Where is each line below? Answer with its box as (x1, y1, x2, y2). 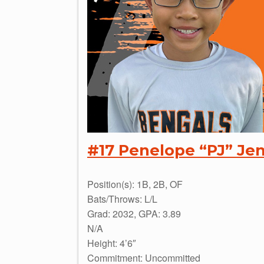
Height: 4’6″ (87, 236, 136, 250)
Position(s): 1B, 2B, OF (87, 177, 183, 192)
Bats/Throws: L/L (87, 192, 157, 206)
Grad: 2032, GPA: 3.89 (87, 207, 181, 221)
